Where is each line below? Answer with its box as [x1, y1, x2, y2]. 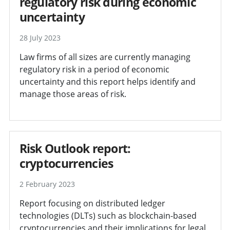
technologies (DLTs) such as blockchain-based [19, 209, 197, 221]
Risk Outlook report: [19, 140, 131, 157]
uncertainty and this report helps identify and [19, 75, 196, 87]
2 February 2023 [19, 179, 75, 189]
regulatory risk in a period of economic [19, 63, 169, 75]
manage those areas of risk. [19, 88, 126, 100]
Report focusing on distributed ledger [19, 197, 165, 209]
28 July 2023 [19, 32, 61, 43]
